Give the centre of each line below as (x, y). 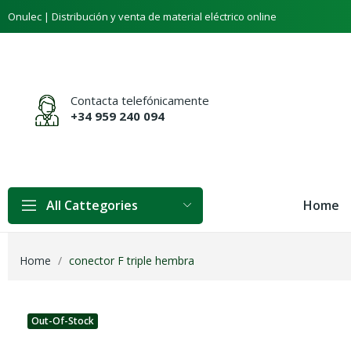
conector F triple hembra (132, 261)
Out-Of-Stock (63, 321)
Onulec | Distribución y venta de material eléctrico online (142, 16)
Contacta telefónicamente (140, 100)
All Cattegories (92, 206)
